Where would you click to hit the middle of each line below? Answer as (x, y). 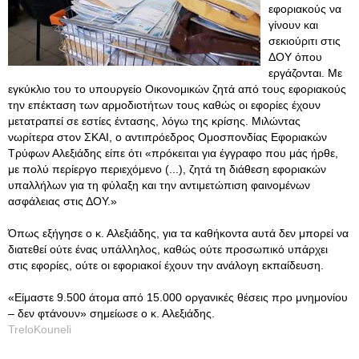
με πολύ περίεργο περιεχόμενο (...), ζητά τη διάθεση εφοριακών (167, 169)
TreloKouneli (40, 329)
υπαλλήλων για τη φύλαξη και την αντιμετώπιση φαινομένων (159, 185)
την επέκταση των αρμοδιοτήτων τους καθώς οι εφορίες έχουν (164, 105)
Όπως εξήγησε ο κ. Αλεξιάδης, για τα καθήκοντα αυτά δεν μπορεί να (178, 233)
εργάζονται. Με (305, 73)
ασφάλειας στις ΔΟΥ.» (63, 201)
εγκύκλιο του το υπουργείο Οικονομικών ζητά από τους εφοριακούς (177, 89)
